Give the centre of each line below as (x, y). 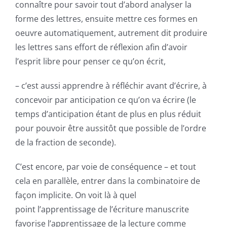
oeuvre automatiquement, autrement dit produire (111, 33)
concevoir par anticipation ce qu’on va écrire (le (106, 100)
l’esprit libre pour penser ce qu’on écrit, (90, 62)
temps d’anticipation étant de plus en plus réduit (108, 114)
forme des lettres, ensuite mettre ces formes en (106, 19)
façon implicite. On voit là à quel (76, 195)
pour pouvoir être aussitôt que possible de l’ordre (111, 128)
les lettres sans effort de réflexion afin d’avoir (101, 47)
